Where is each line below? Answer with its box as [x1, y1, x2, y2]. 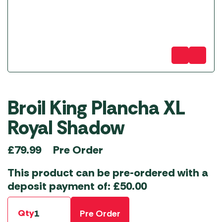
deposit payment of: [7, 179, 113, 193]
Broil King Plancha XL [7, 96, 185, 120]
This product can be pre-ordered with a [7, 166, 208, 180]
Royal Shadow [7, 115, 124, 140]
